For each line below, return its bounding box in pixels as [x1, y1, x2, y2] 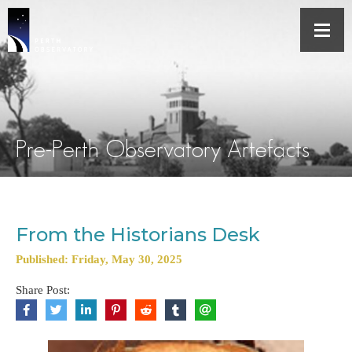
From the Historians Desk [16, 223, 260, 246]
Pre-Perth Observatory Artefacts [16, 136, 310, 162]
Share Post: [16, 284, 70, 296]
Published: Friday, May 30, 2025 [16, 253, 182, 266]
